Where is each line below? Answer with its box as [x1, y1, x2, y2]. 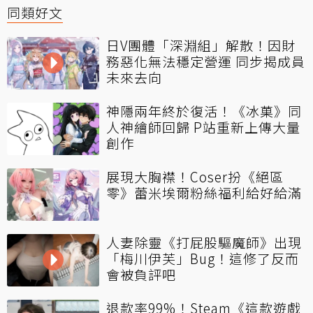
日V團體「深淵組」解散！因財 [106, 36, 296, 55]
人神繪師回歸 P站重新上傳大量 [106, 117, 300, 137]
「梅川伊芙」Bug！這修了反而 [106, 249, 299, 268]
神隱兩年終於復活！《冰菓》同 [106, 101, 302, 121]
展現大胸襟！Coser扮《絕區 [106, 167, 284, 187]
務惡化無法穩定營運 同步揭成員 [106, 52, 305, 71]
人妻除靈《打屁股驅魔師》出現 [106, 233, 302, 252]
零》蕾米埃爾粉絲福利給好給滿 [106, 183, 302, 203]
